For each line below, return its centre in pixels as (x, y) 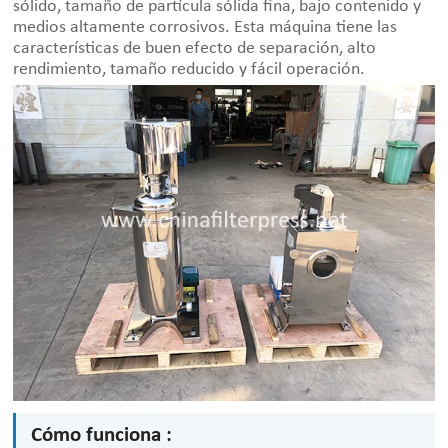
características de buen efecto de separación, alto (195, 49)
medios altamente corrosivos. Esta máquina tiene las (205, 28)
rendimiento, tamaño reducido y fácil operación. (189, 70)
